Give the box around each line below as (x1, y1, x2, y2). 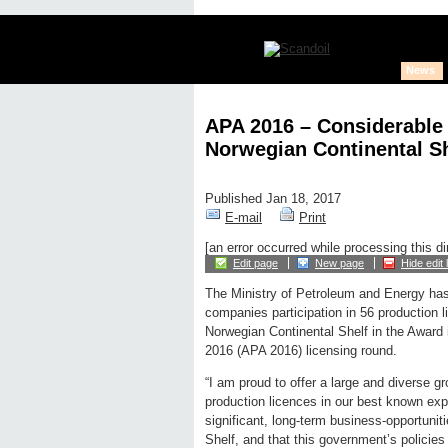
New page (315, 257, 364, 270)
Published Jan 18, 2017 (205, 191, 341, 207)
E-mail (225, 210, 262, 226)
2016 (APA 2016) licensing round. (205, 343, 397, 359)
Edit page (233, 257, 278, 270)
